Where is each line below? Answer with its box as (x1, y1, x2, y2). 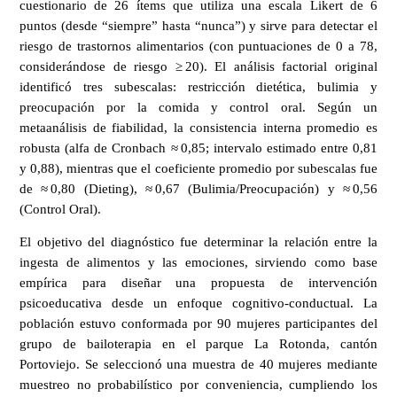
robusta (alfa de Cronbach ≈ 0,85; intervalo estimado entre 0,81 (19, 140, 378, 155)
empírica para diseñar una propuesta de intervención (19, 276, 378, 291)
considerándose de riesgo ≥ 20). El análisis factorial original (19, 58, 378, 74)
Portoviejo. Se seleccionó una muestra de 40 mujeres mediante (19, 357, 378, 372)
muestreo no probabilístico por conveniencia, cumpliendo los (19, 378, 378, 393)
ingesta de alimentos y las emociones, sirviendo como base (19, 255, 378, 270)
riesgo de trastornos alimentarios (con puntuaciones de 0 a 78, (19, 38, 378, 53)
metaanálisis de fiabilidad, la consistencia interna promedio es (19, 120, 378, 135)
